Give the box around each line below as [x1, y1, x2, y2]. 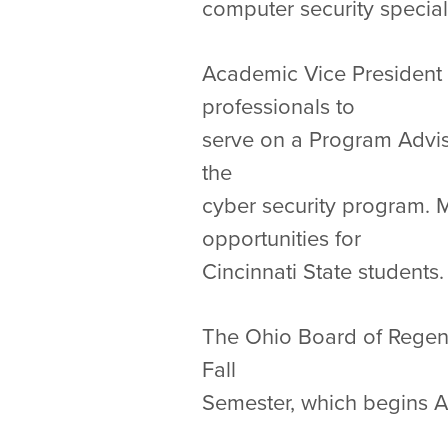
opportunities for [202, 226, 367, 252]
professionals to [202, 94, 361, 120]
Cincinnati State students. [202, 259, 444, 285]
